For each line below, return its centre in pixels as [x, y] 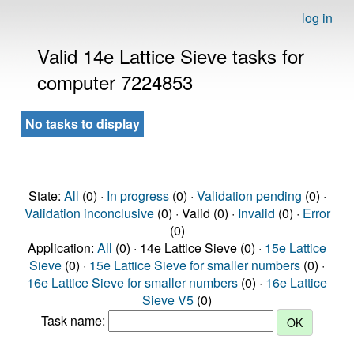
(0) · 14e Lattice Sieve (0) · [188, 248]
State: [46, 196]
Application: [62, 248]
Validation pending [249, 196]
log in [317, 18]
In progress [137, 196]
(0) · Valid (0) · [196, 213]
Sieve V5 [168, 300]
